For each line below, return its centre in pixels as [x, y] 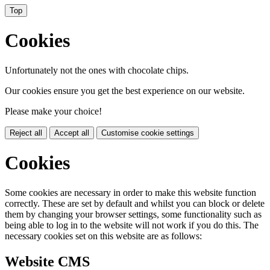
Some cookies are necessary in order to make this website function [130, 192]
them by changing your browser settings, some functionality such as [133, 214]
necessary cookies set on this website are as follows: [103, 236]
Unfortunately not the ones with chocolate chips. [97, 70]
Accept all [72, 133]
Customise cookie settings [148, 133]
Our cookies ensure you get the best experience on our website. [125, 90]
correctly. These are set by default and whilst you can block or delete [135, 203]
